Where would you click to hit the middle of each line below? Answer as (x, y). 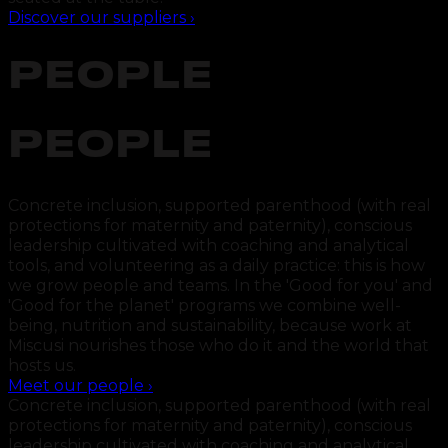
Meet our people (76, 385)
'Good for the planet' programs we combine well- (204, 305)
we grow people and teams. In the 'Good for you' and (220, 285)
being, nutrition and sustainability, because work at (210, 325)
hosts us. (42, 365)
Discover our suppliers (97, 18)
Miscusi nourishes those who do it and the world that (218, 345)
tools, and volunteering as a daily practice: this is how (216, 265)
